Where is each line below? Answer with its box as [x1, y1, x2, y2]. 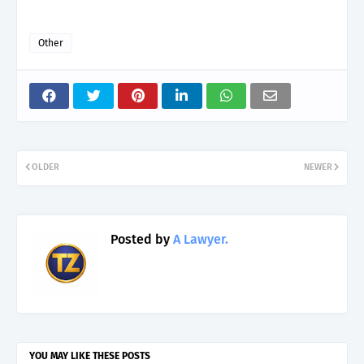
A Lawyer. [170, 231, 228, 247]
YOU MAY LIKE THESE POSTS [29, 349, 150, 362]
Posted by [110, 231, 170, 247]
